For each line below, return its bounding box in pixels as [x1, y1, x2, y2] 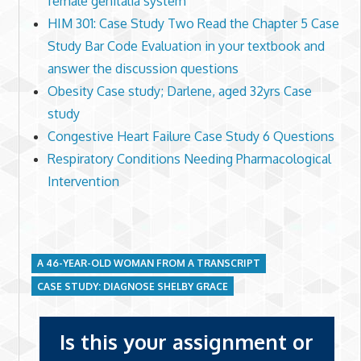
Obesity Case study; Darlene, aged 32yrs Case [47, 82, 312, 99]
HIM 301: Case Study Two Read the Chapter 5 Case [47, 15, 339, 31]
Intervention [47, 172, 119, 189]
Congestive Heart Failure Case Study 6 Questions [47, 127, 334, 144]
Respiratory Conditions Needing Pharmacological [47, 150, 331, 167]
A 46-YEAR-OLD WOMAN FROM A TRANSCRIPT [36, 257, 260, 270]
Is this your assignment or [60, 329, 313, 355]
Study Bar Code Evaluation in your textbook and [47, 37, 325, 54]
